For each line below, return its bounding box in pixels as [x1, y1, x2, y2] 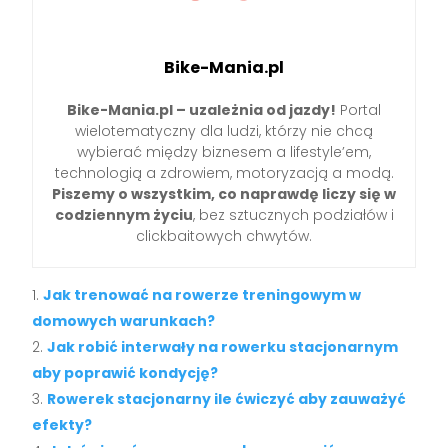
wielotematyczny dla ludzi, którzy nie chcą [75, 120, 373, 141]
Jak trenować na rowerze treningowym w [43, 284, 362, 305]
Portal [336, 99, 381, 120]
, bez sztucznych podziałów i [192, 204, 394, 225]
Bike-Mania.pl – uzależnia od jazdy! [67, 99, 336, 120]
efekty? [32, 414, 93, 435]
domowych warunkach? [32, 310, 216, 331]
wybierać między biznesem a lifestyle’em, [77, 141, 371, 162]
